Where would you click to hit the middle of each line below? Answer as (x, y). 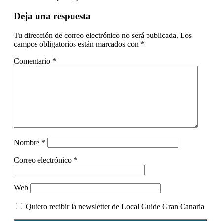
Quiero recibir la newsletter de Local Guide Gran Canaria (114, 206)
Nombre (28, 142)
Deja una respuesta (52, 16)
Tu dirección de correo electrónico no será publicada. (96, 35)
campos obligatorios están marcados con (77, 44)
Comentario (33, 61)
